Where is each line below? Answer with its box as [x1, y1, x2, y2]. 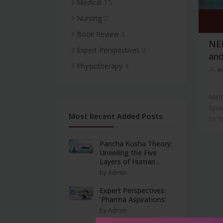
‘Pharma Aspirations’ [100, 195, 166, 204]
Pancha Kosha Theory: [100, 139, 172, 148]
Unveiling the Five [100, 148, 157, 157]
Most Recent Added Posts [69, 111, 163, 121]
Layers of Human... [100, 157, 160, 166]
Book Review [77, 29, 119, 39]
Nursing [77, 13, 102, 23]
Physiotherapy [77, 61, 122, 71]
